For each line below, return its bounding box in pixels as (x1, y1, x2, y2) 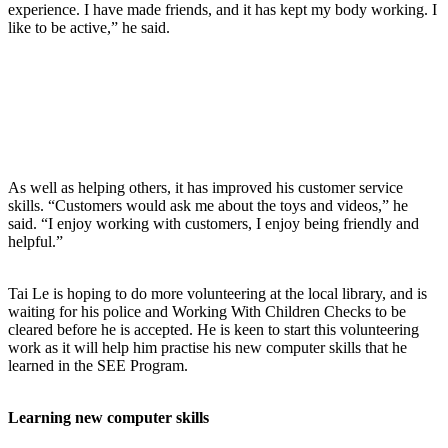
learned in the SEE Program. (8, 356, 188, 374)
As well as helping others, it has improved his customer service (8, 178, 403, 196)
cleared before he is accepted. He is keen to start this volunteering (8, 320, 419, 338)
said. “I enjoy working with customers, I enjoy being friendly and (8, 214, 419, 232)
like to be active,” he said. (8, 18, 174, 36)
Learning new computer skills (8, 408, 213, 426)
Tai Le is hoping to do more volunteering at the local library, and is (8, 284, 427, 302)
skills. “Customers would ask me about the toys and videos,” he (8, 196, 408, 214)
